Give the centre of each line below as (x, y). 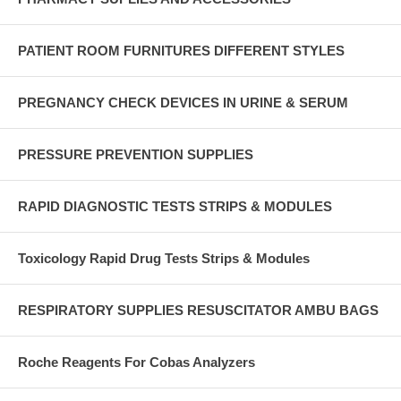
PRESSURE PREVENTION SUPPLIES (136, 154)
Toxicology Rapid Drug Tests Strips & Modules (164, 258)
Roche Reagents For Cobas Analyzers (137, 362)
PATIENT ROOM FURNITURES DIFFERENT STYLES (181, 50)
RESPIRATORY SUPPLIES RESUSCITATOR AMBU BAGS (198, 310)
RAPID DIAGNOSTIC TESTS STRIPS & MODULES (175, 206)
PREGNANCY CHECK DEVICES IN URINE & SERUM (183, 102)
